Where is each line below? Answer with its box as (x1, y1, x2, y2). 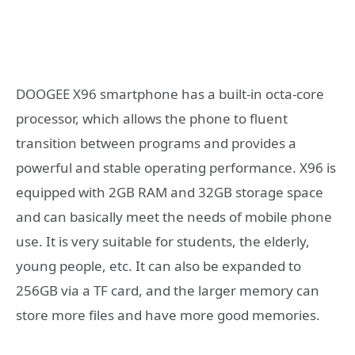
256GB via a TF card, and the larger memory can (16, 281, 319, 300)
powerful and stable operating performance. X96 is (16, 158, 336, 177)
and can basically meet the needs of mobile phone (16, 207, 332, 226)
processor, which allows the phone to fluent (16, 109, 288, 128)
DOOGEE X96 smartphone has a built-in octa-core (16, 84, 324, 103)
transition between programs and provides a (16, 133, 296, 152)
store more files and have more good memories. (16, 305, 320, 324)
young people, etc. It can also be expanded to (16, 256, 301, 275)
